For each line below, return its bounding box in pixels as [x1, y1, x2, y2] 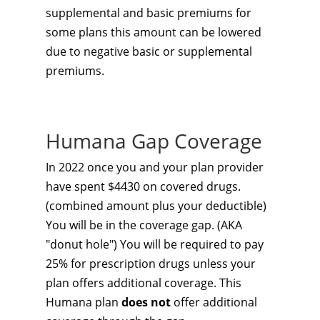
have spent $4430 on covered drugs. [46, 179, 241, 194]
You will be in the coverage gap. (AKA [46, 217, 242, 233]
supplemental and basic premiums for [46, 5, 251, 21]
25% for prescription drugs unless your [46, 256, 256, 271]
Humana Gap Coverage [46, 127, 262, 154]
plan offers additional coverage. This [46, 275, 241, 291]
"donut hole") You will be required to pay [46, 236, 264, 252]
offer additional [174, 294, 257, 310]
